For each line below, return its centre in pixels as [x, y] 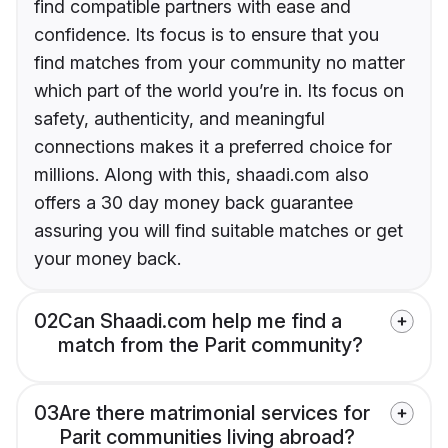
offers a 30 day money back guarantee [193, 203]
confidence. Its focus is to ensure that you [206, 35]
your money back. [107, 259]
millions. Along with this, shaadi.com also [201, 175]
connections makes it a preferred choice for [213, 147]
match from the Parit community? [210, 345]
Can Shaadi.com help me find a [200, 321]
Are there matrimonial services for [214, 413]
